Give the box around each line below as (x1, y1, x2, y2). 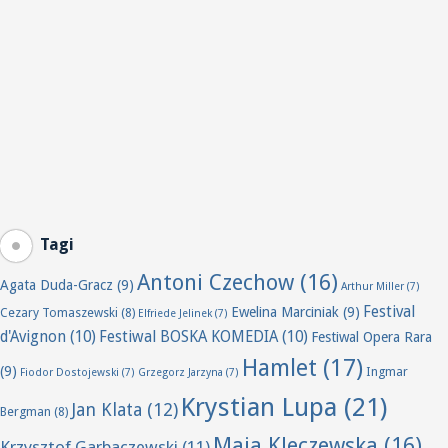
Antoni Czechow (137, 269, 294, 295)
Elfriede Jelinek (138, 306, 212, 320)
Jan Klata (71, 398, 142, 420)
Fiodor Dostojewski (20, 365, 119, 379)
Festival (363, 302, 415, 321)
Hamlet (242, 354, 317, 381)
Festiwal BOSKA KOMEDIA (99, 327, 278, 346)
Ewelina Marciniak (231, 303, 339, 320)
